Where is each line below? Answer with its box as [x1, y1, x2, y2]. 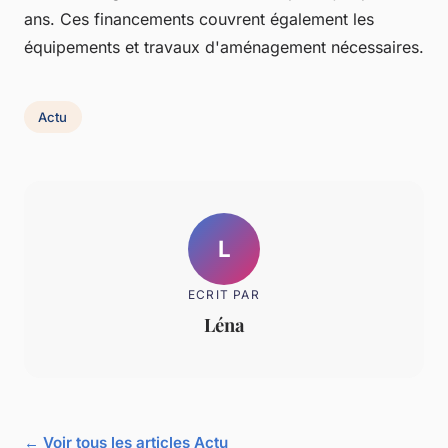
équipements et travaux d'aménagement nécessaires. [24, 37, 424, 58]
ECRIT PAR [188, 286, 260, 302]
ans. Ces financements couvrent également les [24, 9, 374, 30]
